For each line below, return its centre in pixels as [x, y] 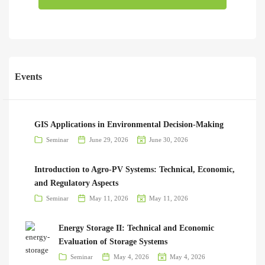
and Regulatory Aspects [76, 183]
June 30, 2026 [168, 140]
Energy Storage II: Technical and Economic [136, 228]
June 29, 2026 [109, 140]
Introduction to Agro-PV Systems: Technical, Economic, [134, 170]
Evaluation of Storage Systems [113, 242]
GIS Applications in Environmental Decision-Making [129, 125]
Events [28, 77]
